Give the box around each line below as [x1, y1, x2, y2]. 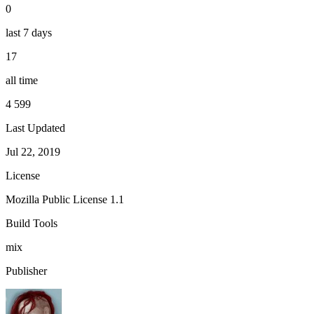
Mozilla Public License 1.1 [6, 193, 124, 205]
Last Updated [6, 121, 65, 134]
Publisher [6, 264, 47, 277]
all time [6, 74, 38, 86]
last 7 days [6, 26, 52, 39]
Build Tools [6, 217, 57, 229]
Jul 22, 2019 [6, 145, 60, 158]
